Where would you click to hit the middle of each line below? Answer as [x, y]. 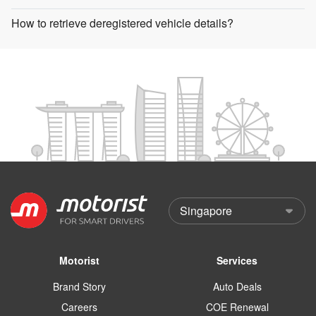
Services [237, 260]
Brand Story [79, 286]
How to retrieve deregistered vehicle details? [122, 23]
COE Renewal [237, 306]
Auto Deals [237, 286]
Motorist [79, 260]
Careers [79, 306]
